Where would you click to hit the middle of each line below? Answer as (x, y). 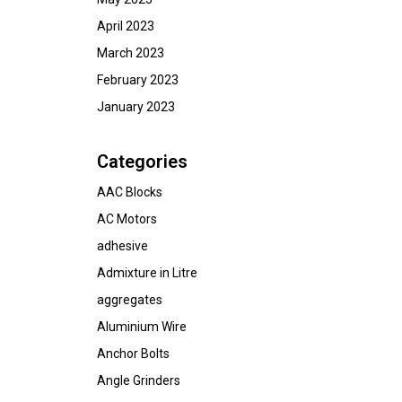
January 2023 (136, 107)
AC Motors (127, 219)
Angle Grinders (139, 380)
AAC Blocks (130, 192)
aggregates (130, 300)
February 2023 (138, 80)
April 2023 (126, 26)
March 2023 (131, 53)
